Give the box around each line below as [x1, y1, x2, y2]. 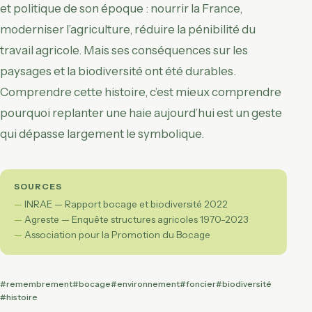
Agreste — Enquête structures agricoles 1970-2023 [24, 213, 249, 225]
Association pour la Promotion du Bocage [24, 228, 210, 240]
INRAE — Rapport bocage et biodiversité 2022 [24, 198, 228, 210]
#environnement [111, 278, 180, 289]
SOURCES [14, 180, 62, 192]
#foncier [180, 278, 216, 289]
